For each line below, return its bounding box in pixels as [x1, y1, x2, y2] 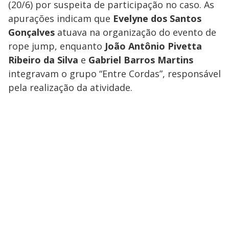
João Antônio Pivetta [105, 40, 202, 53]
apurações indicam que [8, 12, 113, 25]
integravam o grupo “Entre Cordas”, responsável [8, 67, 221, 80]
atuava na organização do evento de [55, 26, 216, 39]
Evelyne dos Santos [113, 12, 201, 25]
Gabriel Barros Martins [88, 54, 193, 66]
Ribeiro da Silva [8, 54, 78, 66]
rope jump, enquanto [8, 40, 105, 53]
